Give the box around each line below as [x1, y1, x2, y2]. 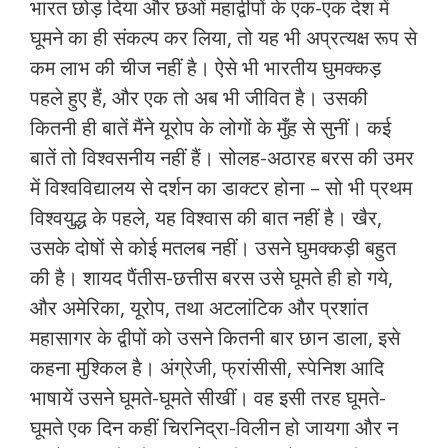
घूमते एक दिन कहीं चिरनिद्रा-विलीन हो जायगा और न [30, 414, 398, 442]
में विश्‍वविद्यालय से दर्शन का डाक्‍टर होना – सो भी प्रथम [30, 174, 412, 202]
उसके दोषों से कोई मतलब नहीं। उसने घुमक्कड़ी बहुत [30, 234, 396, 262]
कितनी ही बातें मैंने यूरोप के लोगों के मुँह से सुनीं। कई [30, 114, 391, 142]
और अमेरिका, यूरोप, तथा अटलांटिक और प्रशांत [30, 294, 368, 322]
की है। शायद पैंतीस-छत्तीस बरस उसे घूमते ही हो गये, [30, 264, 393, 292]
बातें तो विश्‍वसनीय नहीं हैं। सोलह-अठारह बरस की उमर [30, 144, 414, 172]
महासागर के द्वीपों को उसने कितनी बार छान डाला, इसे [30, 324, 400, 352]
